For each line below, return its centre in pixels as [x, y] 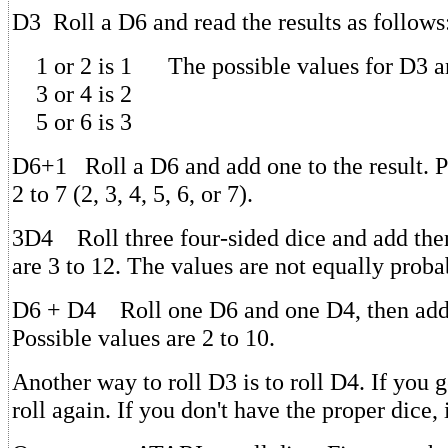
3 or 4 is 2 [72, 93]
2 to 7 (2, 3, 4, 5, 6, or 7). [132, 193]
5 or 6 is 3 [72, 121]
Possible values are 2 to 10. [143, 337]
